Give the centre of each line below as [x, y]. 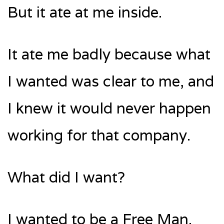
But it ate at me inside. [85, 12]
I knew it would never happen [109, 108]
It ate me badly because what [109, 54]
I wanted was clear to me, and [111, 81]
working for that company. [99, 135]
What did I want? [66, 177]
